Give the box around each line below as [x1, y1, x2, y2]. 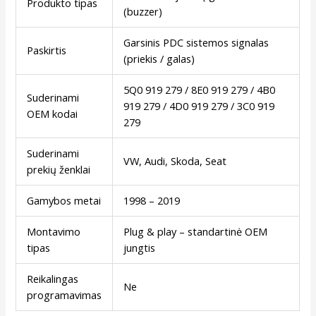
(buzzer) [123, 4, 163, 18]
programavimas [27, 287, 102, 302]
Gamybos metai [27, 193, 102, 207]
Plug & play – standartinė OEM [123, 224, 268, 238]
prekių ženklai [27, 162, 91, 176]
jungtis [123, 240, 156, 255]
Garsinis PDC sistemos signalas [123, 35, 269, 49]
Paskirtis [27, 42, 67, 57]
